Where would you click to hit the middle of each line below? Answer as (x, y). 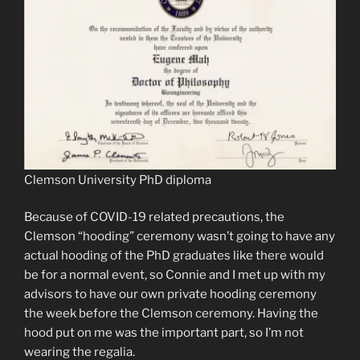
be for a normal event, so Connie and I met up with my (175, 275)
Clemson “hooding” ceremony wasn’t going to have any (180, 237)
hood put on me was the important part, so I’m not (164, 333)
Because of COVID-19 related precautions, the (154, 217)
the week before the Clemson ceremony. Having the (171, 314)
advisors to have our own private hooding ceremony (170, 295)
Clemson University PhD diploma (118, 180)
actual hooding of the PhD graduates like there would (174, 256)
